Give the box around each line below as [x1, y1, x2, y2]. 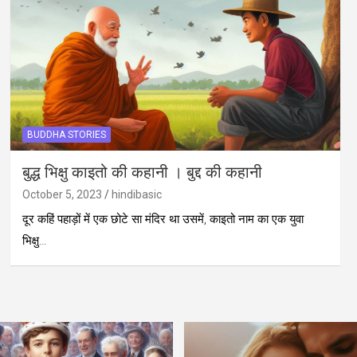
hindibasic [111, 187, 162, 201]
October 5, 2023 [22, 187, 102, 201]
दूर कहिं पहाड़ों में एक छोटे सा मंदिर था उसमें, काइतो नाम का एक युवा [22, 211, 304, 226]
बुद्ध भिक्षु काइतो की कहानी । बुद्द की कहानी [22, 164, 262, 181]
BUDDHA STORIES [26, 128, 106, 140]
